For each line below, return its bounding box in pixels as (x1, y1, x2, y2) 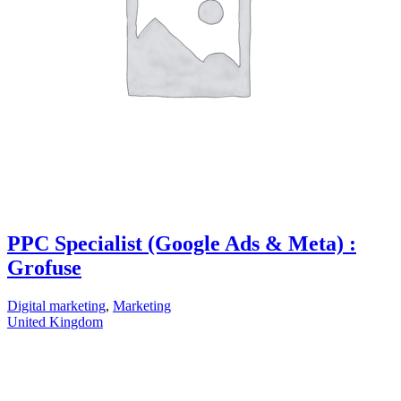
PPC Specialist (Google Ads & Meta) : (7, 232, 356, 256)
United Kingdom (7, 314, 103, 330)
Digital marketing (7, 298, 106, 314)
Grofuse (7, 256, 81, 280)
